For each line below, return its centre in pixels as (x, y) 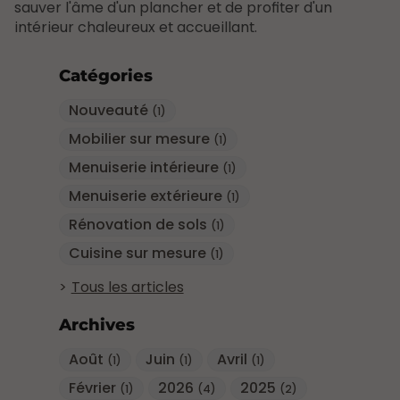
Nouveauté (110, 110)
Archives (96, 325)
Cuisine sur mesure (139, 253)
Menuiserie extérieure (147, 196)
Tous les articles (127, 287)
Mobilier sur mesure (141, 138)
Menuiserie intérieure (145, 167)
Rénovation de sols (139, 224)
